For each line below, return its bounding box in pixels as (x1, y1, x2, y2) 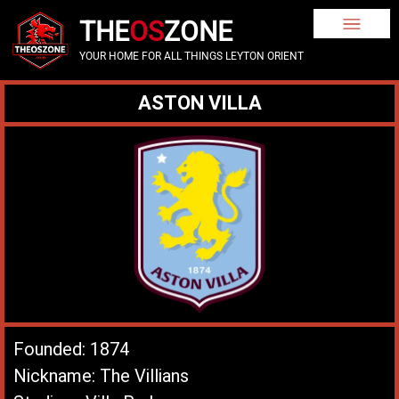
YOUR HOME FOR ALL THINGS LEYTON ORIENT (79, 50, 304, 62)
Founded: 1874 (13, 338, 129, 360)
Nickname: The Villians (13, 365, 189, 387)
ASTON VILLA (137, 92, 262, 114)
